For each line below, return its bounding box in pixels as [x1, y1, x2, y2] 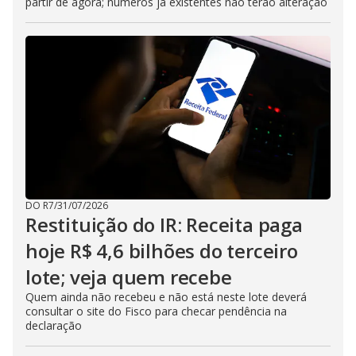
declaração [25, 318, 82, 334]
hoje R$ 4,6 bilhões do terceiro [25, 238, 298, 265]
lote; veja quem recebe [25, 264, 232, 291]
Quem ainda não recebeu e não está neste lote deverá [25, 289, 307, 305]
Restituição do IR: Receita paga [25, 211, 303, 238]
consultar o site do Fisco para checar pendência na [25, 304, 287, 319]
